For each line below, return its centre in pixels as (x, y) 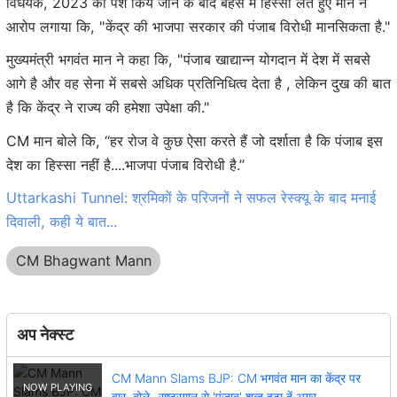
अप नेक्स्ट (45, 335)
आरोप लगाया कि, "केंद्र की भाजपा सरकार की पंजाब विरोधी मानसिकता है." (198, 26)
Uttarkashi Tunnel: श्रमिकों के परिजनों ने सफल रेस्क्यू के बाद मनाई (191, 198)
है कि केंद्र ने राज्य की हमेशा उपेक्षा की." (108, 108)
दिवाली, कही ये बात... (62, 222)
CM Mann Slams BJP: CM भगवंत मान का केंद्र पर (236, 378)
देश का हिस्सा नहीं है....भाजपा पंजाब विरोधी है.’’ (125, 164)
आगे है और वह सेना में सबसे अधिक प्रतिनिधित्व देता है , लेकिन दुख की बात (198, 84)
